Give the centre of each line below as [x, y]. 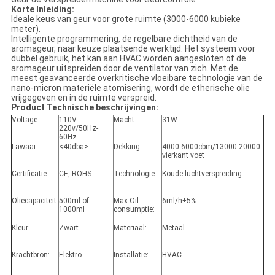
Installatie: [131, 255]
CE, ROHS [75, 174]
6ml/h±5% [179, 201]
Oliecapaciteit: [35, 201]
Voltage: [25, 120]
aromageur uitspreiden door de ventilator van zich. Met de [124, 68]
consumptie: [134, 210]
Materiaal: [130, 228]
